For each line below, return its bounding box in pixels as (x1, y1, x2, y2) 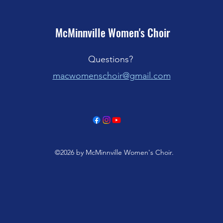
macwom (52, 70, 89, 81)
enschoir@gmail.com (88, 70, 171, 81)
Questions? (88, 54, 135, 65)
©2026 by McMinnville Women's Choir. (54, 148, 174, 157)
